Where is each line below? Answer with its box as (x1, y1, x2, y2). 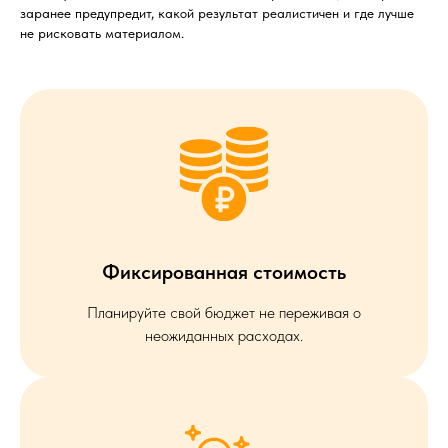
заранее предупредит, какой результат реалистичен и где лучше (20, 5, 414, 22)
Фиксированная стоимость (102, 260, 346, 285)
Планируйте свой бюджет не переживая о (87, 303, 361, 323)
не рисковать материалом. (20, 25, 184, 42)
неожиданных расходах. (145, 326, 303, 346)
